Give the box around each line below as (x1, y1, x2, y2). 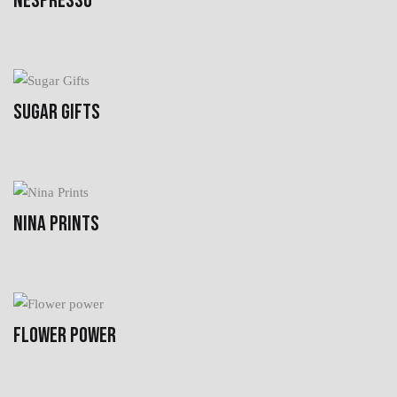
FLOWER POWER (13, 322, 116, 348)
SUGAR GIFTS (13, 98, 100, 125)
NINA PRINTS (13, 210, 99, 237)
